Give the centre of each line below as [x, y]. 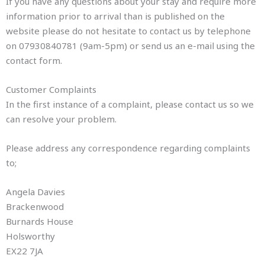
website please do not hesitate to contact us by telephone [128, 31]
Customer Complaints [51, 89]
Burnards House [40, 221]
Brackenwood [35, 206]
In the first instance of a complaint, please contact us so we [130, 104]
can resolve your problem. [61, 119]
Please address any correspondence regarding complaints [128, 148]
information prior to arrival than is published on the [115, 16]
